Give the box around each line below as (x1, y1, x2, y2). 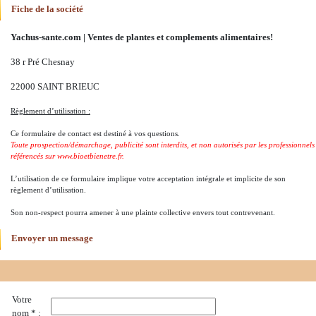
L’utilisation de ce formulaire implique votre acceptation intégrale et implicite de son (11, 174, 286, 183)
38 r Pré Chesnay (11, 57, 75, 67)
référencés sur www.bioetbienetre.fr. (11, 152, 124, 160)
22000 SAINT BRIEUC (11, 82, 99, 92)
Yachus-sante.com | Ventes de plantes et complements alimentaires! (11, 32, 273, 42)
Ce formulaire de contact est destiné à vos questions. (11, 129, 180, 138)
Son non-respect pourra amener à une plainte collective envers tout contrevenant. (11, 208, 275, 217)
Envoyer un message (11, 233, 93, 243)
